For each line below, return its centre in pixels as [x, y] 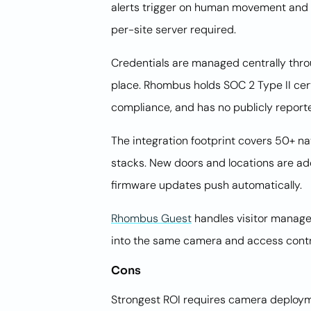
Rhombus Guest [151, 218]
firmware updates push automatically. [207, 185]
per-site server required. [174, 30]
